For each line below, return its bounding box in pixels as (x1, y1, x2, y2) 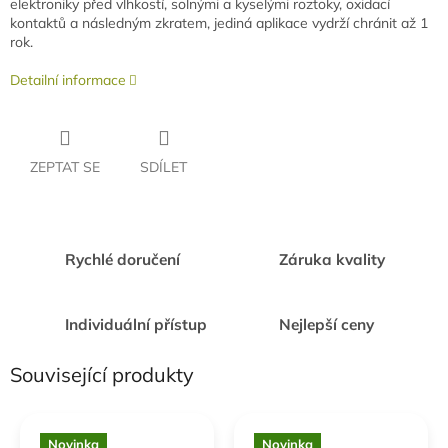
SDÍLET (140, 158, 187, 177)
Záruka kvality (279, 249, 385, 269)
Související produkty (10, 362, 194, 388)
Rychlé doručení (65, 249, 180, 269)
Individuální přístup (65, 314, 207, 334)
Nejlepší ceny (279, 314, 374, 334)
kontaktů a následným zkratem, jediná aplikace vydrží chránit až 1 (10, 14, 428, 33)
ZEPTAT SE (30, 158, 100, 177)
